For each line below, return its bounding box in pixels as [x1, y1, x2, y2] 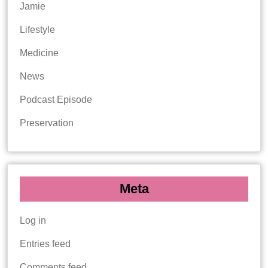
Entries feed [20, 238, 71, 249]
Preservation [20, 117, 74, 128]
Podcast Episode [20, 94, 92, 105]
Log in [20, 215, 46, 226]
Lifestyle [20, 24, 55, 35]
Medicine [20, 47, 59, 58]
